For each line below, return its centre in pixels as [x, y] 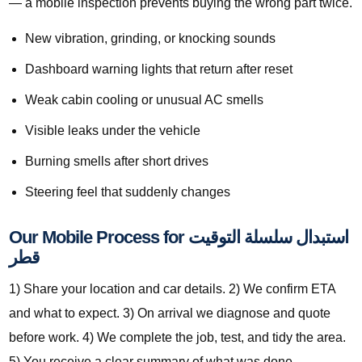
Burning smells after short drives [117, 162]
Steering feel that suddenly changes [128, 192]
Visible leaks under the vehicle [113, 131]
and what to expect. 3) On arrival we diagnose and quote [170, 314]
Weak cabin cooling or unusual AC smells [144, 100]
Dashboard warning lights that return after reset [159, 69]
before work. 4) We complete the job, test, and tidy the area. [177, 338]
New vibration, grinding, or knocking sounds [150, 39]
